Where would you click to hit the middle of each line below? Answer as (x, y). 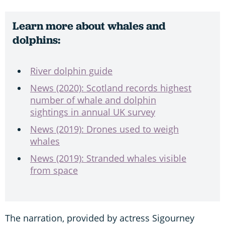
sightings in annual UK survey (93, 112)
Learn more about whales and (89, 26)
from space (54, 171)
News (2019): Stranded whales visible (108, 158)
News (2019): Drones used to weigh (104, 129)
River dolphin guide (71, 71)
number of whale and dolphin (93, 100)
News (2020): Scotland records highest (111, 88)
